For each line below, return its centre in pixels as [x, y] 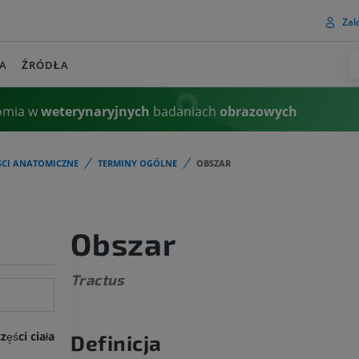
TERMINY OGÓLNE [137, 163]
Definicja [116, 343]
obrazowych [258, 111]
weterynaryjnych [95, 111]
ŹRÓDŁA [46, 65]
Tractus [98, 280]
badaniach [185, 111]
